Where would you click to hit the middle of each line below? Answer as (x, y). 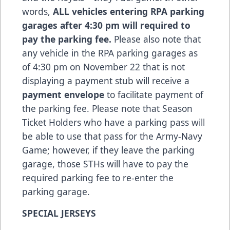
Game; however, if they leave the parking (108, 150)
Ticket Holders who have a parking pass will (113, 122)
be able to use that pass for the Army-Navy (112, 136)
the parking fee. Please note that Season (107, 109)
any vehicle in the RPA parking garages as (110, 53)
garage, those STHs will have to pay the (105, 164)
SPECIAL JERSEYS (59, 213)
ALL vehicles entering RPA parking (129, 12)
